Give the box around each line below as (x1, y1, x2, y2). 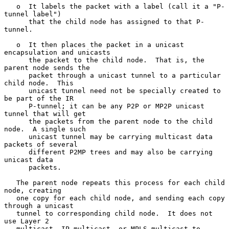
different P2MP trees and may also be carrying (4, 148, 29, 156)
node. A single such (4, 125, 86, 133)
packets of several (4, 140, 78, 148)
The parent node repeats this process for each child (4, 178, 16, 187)
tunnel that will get (4, 109, 86, 118)
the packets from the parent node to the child (4, 117, 29, 125)
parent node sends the (4, 63, 90, 72)
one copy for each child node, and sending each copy (4, 194, 16, 202)
